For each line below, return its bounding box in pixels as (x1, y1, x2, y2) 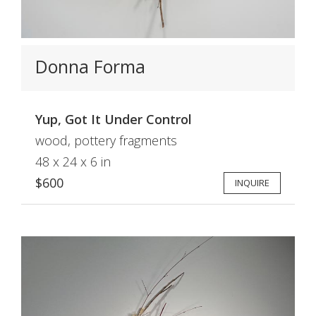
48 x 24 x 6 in (35, 152, 111, 170)
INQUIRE (235, 176, 269, 189)
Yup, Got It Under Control (35, 110, 192, 128)
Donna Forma (35, 54, 145, 78)
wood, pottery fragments (35, 131, 177, 149)
